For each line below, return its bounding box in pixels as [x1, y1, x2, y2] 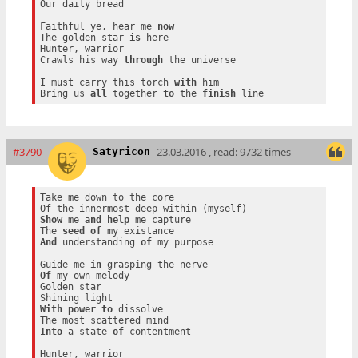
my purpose [151, 237, 213, 249]
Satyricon [93, 145, 150, 158]
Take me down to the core [39, 192, 174, 204]
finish [201, 88, 236, 100]
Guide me [39, 259, 90, 271]
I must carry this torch [39, 77, 174, 89]
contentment [123, 326, 191, 338]
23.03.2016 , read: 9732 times [157, 145, 291, 160]
